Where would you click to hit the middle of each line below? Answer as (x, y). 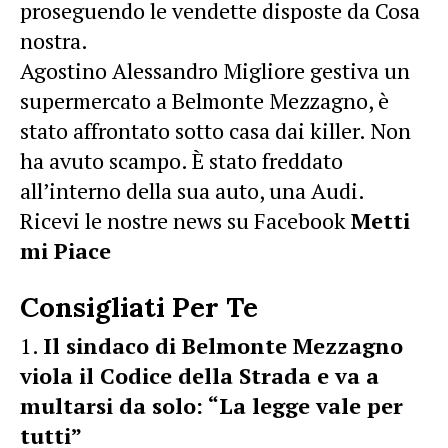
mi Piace (65, 250)
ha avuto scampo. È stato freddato (181, 160)
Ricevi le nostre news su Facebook (185, 220)
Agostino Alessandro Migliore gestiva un (215, 70)
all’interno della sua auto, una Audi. (192, 190)
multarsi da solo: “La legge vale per (211, 405)
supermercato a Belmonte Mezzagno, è (204, 100)
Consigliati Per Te (139, 307)
